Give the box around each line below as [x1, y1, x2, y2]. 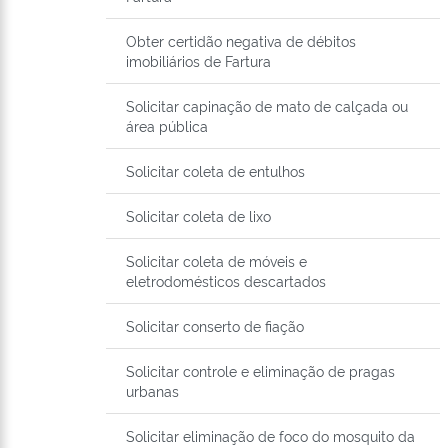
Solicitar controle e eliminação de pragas [126, 361, 395, 381]
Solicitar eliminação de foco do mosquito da [126, 426, 415, 446]
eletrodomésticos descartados [126, 271, 326, 291]
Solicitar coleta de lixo [126, 206, 271, 226]
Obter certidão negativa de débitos [126, 31, 356, 51]
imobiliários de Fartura [126, 51, 271, 71]
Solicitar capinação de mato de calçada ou [126, 96, 408, 116]
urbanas [126, 381, 179, 401]
